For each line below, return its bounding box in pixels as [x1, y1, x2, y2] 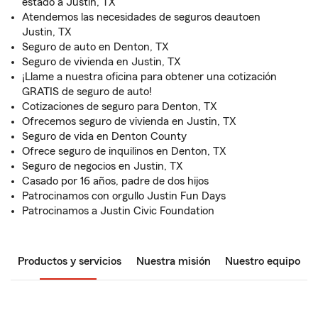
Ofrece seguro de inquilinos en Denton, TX [22, 146, 226, 157]
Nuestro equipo [225, 256, 300, 267]
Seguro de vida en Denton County [22, 131, 187, 142]
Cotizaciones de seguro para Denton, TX [22, 101, 217, 112]
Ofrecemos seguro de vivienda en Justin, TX [22, 116, 236, 127]
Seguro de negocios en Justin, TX [22, 160, 183, 172]
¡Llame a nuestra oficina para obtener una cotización [22, 71, 277, 82]
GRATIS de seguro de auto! [22, 86, 152, 97]
